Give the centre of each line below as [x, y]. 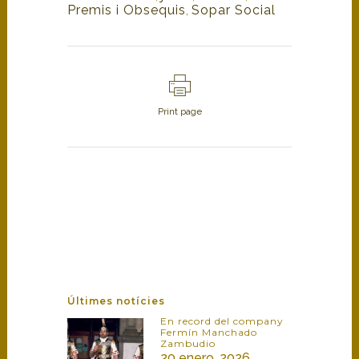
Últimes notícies [116, 301]
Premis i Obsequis [127, 10]
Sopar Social [234, 10]
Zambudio [188, 343]
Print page [179, 111]
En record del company [222, 321]
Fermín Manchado [209, 332]
